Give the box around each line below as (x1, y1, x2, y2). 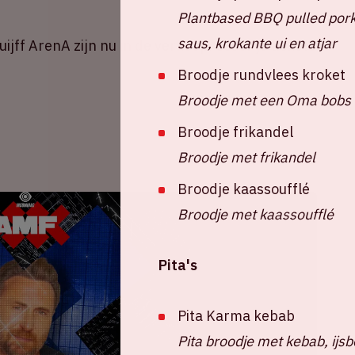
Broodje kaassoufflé (177, 180, 310, 198)
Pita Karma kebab (177, 307, 295, 325)
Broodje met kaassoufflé (177, 205, 334, 223)
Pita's (158, 256, 200, 274)
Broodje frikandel (177, 123, 293, 141)
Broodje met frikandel (177, 148, 315, 166)
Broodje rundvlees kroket (177, 66, 349, 84)
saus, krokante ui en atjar (177, 34, 337, 52)
